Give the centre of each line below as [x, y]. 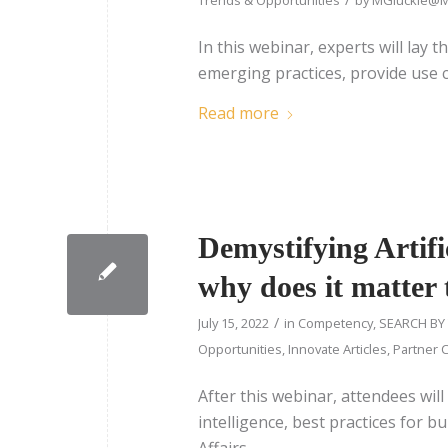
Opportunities [240, 348]
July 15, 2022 [233, 322]
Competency [335, 322]
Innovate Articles [337, 348]
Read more [238, 112]
